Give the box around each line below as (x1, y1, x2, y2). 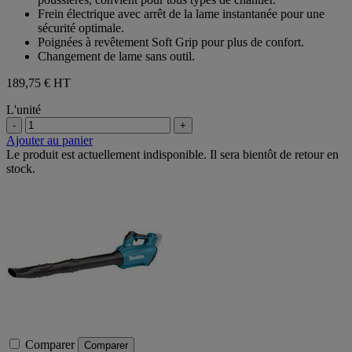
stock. (6, 161, 35, 175)
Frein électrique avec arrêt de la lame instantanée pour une (38, 6, 324, 20)
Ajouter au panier (6, 133, 93, 147)
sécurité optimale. (38, 20, 124, 35)
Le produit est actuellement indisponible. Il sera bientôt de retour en (6, 147, 339, 161)
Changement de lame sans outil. (38, 49, 195, 63)
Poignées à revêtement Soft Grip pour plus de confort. (38, 35, 304, 49)
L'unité (6, 102, 41, 116)
